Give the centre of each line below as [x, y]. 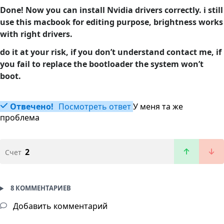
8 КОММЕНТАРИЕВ [40, 188]
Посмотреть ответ [94, 107]
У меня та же [158, 107]
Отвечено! [32, 107]
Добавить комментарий [59, 206]
